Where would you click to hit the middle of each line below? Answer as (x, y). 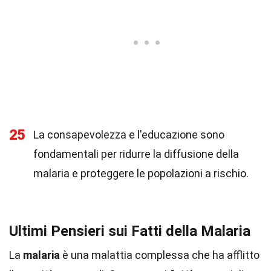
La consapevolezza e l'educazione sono (129, 135)
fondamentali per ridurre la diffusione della (136, 154)
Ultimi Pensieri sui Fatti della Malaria (130, 231)
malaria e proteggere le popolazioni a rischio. (141, 173)
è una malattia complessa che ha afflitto (160, 255)
